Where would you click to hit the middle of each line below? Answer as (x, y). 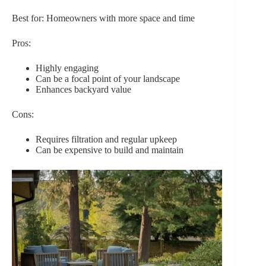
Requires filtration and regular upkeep (106, 139)
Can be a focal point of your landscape (108, 78)
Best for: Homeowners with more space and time (103, 18)
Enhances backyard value (83, 89)
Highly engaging (67, 68)
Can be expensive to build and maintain (110, 150)
